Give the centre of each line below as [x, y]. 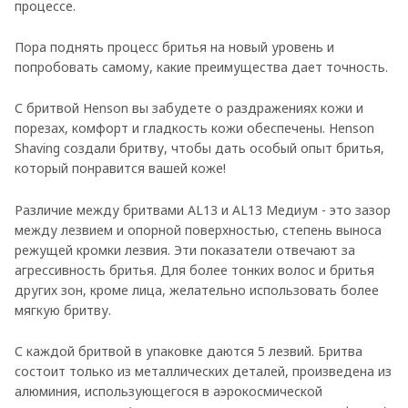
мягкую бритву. [63, 310]
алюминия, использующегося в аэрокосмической [168, 392]
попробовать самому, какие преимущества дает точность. [201, 67]
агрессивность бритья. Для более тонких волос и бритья [194, 270]
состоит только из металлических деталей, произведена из [203, 372]
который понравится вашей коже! [120, 168]
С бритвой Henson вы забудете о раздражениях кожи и [189, 108]
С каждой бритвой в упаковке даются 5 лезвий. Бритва [189, 352]
